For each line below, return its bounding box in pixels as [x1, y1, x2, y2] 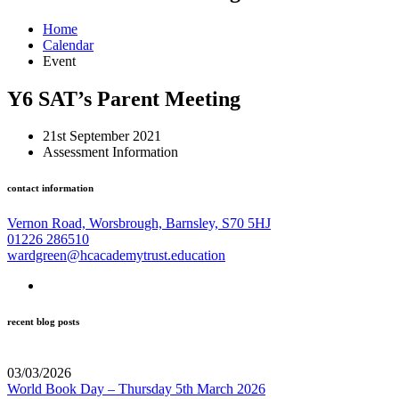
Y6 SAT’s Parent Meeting [7, 86, 240, 110]
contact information [7, 183, 94, 194]
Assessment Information [43, 144, 178, 160]
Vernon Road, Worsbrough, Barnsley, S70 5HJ [7, 216, 271, 232]
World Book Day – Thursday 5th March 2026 [7, 381, 265, 397]
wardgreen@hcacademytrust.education [7, 248, 225, 264]
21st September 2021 [43, 128, 161, 144]
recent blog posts [7, 316, 79, 328]
